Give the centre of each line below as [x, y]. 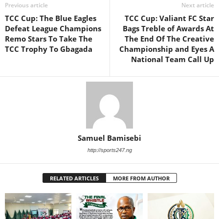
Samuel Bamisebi [109, 138]
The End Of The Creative [169, 38]
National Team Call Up [173, 59]
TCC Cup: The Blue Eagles [51, 18]
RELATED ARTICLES [74, 178]
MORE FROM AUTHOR [141, 178]
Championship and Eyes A [167, 49]
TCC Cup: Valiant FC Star [169, 18]
